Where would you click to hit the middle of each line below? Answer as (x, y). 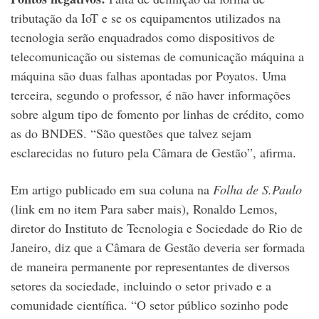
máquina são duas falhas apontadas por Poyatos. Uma (148, 76)
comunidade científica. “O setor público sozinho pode (150, 305)
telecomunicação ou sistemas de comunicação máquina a (157, 57)
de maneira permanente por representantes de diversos (150, 267)
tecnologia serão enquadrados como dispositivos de (143, 37)
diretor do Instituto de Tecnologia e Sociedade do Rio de (157, 228)
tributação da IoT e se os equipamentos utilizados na (146, 18)
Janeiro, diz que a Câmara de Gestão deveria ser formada (158, 247)
